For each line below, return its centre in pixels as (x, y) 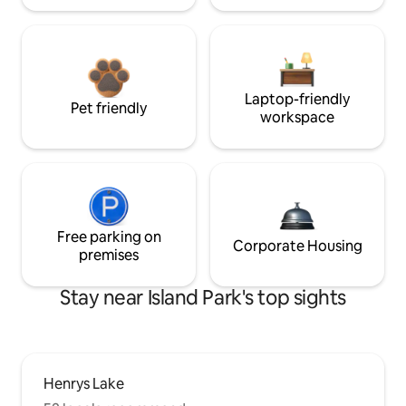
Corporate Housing (297, 246)
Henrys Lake (84, 384)
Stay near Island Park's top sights (203, 298)
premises (109, 256)
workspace (297, 118)
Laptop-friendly (297, 100)
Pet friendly (109, 109)
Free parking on (109, 237)
